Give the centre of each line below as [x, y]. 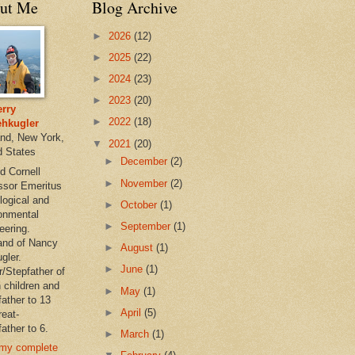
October [141, 204]
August [139, 248]
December [146, 162]
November [146, 183]
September [147, 226]
